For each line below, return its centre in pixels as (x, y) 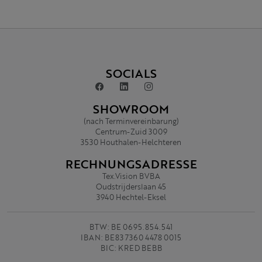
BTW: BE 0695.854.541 (131, 227)
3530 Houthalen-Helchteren (131, 142)
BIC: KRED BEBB (131, 248)
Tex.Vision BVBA (131, 176)
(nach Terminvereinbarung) (131, 121)
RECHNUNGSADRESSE (131, 164)
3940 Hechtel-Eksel (131, 197)
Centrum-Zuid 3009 (131, 132)
